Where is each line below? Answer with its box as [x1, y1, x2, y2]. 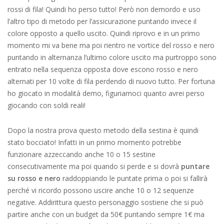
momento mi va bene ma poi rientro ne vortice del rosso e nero [7, 40, 214, 50]
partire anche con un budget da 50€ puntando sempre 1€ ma [7, 209, 204, 219]
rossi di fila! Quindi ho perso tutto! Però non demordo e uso [7, 4, 200, 14]
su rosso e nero [7, 173, 60, 183]
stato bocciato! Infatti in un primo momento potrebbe [7, 137, 181, 147]
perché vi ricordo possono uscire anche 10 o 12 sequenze [7, 185, 194, 195]
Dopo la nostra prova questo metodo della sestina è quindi [7, 125, 198, 135]
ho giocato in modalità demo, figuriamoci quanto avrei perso [7, 88, 204, 98]
